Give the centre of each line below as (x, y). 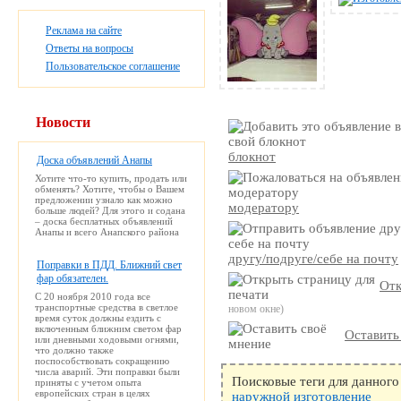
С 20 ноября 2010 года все (93, 296)
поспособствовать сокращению (102, 360)
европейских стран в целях (93, 392)
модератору (264, 208)
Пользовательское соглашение (113, 66)
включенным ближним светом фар (108, 328)
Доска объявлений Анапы (94, 160)
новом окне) (256, 309)
